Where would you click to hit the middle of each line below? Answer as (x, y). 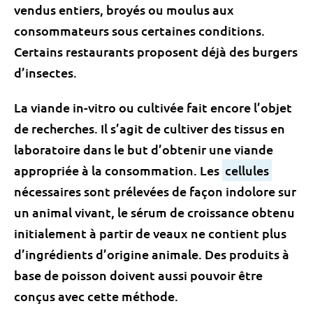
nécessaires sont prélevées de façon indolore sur (155, 191)
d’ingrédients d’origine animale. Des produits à (152, 254)
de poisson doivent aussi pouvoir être (152, 275)
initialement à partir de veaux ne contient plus (150, 233)
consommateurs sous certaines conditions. (139, 30)
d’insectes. (45, 72)
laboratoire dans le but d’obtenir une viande (144, 149)
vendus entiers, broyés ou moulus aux (124, 9)
